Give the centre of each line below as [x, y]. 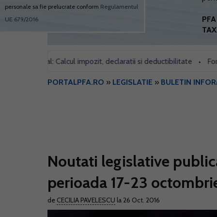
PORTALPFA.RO [76, 82]
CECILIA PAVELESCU [86, 200]
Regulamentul [119, 7]
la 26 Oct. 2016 [138, 200]
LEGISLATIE [132, 82]
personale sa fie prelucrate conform [53, 7]
